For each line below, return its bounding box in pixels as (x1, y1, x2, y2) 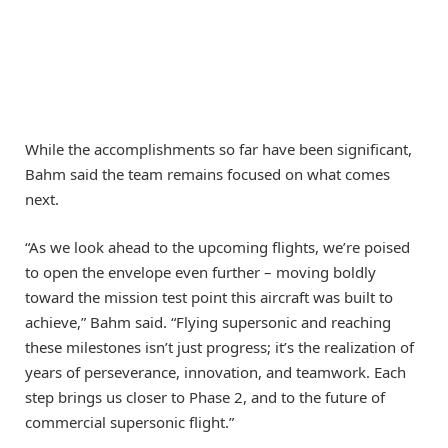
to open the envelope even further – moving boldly (25, 262, 376, 282)
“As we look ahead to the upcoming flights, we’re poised (25, 237, 410, 257)
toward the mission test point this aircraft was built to (25, 287, 393, 307)
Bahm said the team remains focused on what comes (25, 163, 390, 184)
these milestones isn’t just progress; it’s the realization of (25, 337, 414, 357)
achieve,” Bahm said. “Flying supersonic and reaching (25, 312, 391, 332)
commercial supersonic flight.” (25, 412, 234, 432)
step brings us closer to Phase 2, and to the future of (25, 387, 385, 407)
